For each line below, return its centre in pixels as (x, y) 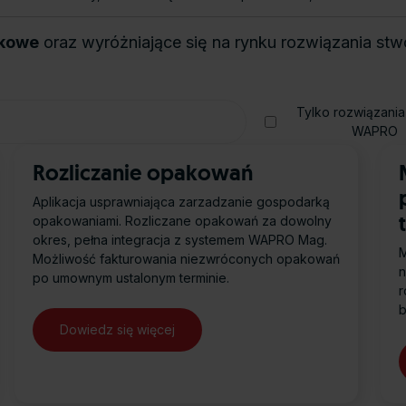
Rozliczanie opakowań (142, 173)
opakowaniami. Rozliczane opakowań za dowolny (182, 221)
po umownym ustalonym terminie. (130, 278)
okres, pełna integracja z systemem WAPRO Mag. (179, 240)
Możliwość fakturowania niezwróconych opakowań (186, 259)
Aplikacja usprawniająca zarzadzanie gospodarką (181, 202)
